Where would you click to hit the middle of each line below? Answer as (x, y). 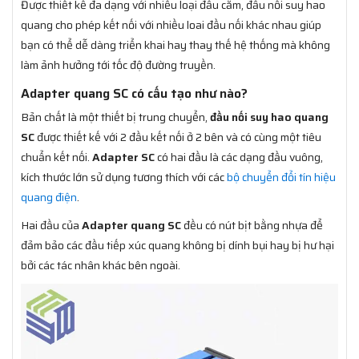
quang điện (49, 197)
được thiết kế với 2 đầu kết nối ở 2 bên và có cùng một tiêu (178, 137)
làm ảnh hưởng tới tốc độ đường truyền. (118, 65)
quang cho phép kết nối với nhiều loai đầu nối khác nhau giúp (171, 24)
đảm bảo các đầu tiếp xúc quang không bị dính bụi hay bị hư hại (177, 245)
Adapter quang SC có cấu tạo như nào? (134, 93)
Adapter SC (123, 157)
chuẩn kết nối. (56, 157)
